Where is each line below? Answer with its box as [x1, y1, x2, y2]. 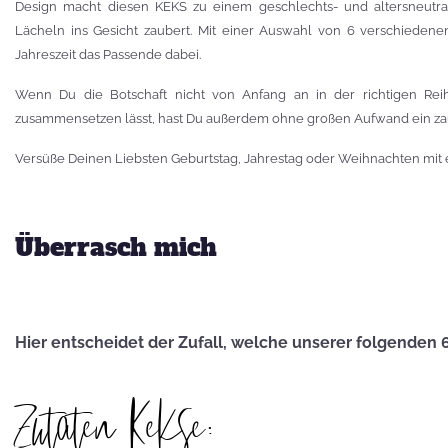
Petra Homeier [255, 19, 367, 38]
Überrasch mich [15, 231, 217, 264]
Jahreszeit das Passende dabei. [15, 47, 204, 62]
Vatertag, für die [255, 391, 379, 410]
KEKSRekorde [255, 205, 363, 224]
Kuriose [255, 181, 314, 200]
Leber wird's [255, 415, 349, 434]
